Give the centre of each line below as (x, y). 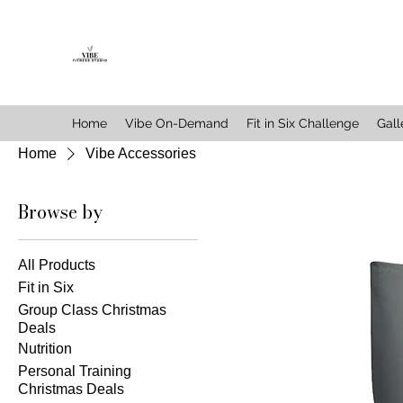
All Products (57, 264)
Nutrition (45, 348)
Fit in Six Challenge (303, 123)
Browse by (60, 211)
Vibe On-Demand (177, 123)
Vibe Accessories (141, 153)
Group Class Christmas (92, 309)
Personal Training (75, 371)
